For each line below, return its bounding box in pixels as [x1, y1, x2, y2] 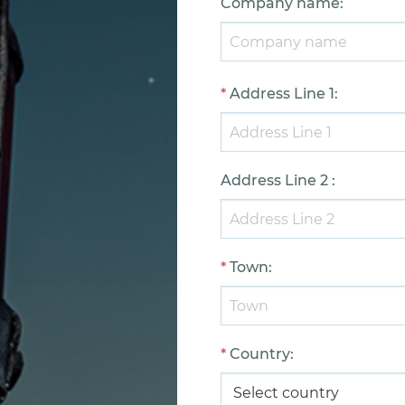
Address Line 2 [221, 172, 328, 189]
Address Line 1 [230, 85, 334, 102]
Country [230, 345, 290, 363]
